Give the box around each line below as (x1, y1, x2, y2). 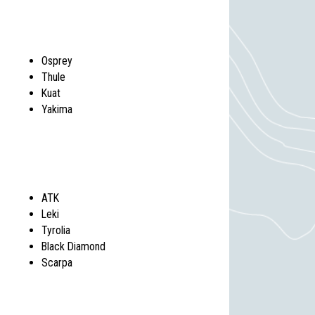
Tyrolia (41, 223, 71, 237)
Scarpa (41, 255, 73, 269)
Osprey (41, 54, 73, 68)
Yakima (41, 103, 73, 117)
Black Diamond (41, 239, 106, 253)
